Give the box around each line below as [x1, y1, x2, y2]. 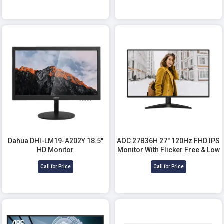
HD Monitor [37, 145, 74, 154]
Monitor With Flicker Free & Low [117, 145, 220, 154]
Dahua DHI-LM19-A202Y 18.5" [7, 136, 103, 145]
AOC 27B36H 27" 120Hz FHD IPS [117, 136, 220, 145]
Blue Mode [151, 154, 186, 163]
